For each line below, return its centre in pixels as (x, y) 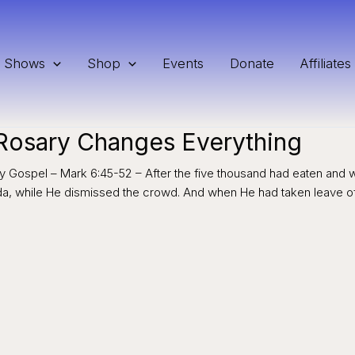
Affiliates (325, 63)
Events (183, 63)
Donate (252, 63)
